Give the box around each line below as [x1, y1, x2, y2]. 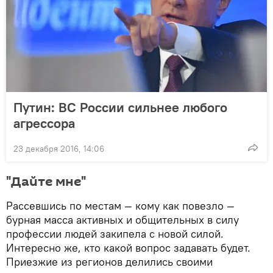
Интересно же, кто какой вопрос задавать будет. [6, 240, 250, 255]
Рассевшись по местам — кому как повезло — [6, 198, 235, 213]
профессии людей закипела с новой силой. [6, 226, 224, 241]
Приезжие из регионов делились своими [6, 254, 213, 269]
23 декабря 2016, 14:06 [13, 143, 104, 154]
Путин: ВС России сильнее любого [13, 98, 227, 116]
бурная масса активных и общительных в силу [6, 212, 239, 227]
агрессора [13, 114, 75, 132]
